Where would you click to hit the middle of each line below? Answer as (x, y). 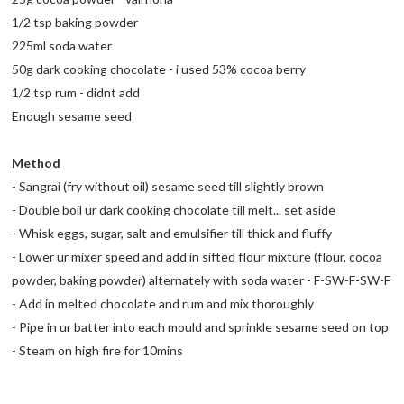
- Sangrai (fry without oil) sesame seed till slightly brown (168, 187)
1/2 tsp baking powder (75, 23)
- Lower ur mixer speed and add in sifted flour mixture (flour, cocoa (197, 257)
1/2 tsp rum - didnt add (76, 93)
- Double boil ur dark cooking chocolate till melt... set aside (174, 210)
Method (37, 163)
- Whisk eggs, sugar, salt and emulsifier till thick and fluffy (172, 234)
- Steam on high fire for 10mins (98, 351)
